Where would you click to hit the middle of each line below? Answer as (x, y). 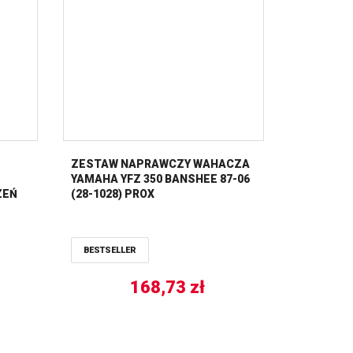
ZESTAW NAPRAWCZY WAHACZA (160, 163)
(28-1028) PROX (112, 193)
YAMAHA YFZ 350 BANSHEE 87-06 (160, 178)
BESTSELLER (110, 250)
